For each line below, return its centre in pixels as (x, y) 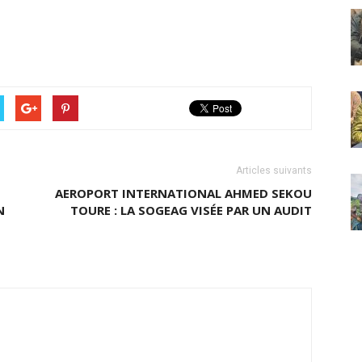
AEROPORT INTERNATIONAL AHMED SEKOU (183, 193)
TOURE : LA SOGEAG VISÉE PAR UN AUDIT (191, 210)
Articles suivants (274, 170)
